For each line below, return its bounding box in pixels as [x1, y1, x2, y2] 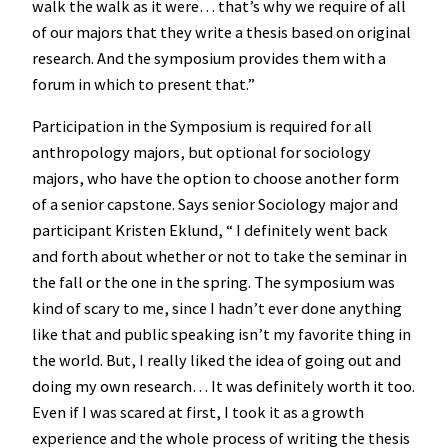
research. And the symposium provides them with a [32, 48, 386, 69]
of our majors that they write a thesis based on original [32, 22, 411, 43]
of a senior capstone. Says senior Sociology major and [32, 194, 398, 215]
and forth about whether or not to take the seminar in [32, 246, 407, 267]
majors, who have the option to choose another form [32, 168, 399, 189]
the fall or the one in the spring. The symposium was [32, 272, 395, 293]
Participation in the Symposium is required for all [32, 116, 372, 137]
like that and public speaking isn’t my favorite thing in [32, 324, 411, 345]
